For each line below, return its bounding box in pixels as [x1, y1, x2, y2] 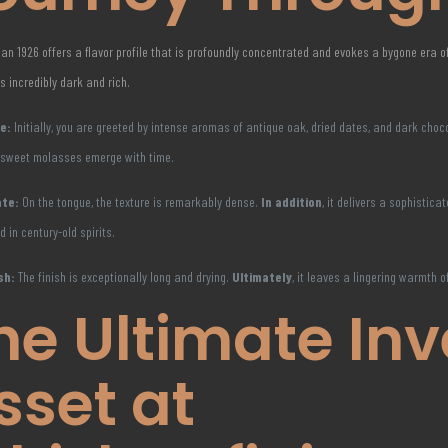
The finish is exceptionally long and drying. [15, 268, 233, 285]
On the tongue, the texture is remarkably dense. [19, 193, 262, 210]
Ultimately [232, 268, 293, 285]
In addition [261, 193, 323, 210]
